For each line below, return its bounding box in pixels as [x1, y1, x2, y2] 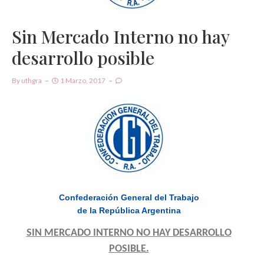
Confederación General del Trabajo [58, 192, 199, 202]
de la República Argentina [77, 205, 181, 215]
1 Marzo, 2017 [60, 75, 105, 85]
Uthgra [21, 75, 42, 85]
